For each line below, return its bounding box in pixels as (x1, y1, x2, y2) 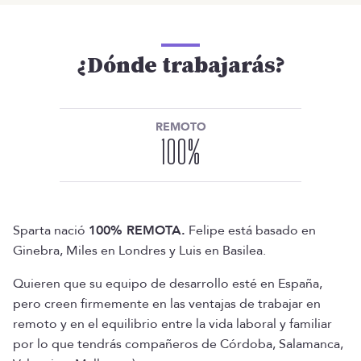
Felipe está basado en (185, 222, 316, 239)
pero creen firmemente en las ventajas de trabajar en (13, 295, 321, 313)
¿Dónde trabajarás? (76, 52, 285, 80)
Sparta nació (13, 222, 89, 239)
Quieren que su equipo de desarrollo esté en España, (13, 275, 322, 293)
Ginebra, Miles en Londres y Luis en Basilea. (13, 242, 266, 259)
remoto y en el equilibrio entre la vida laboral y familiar (13, 315, 332, 333)
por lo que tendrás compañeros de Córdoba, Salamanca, (13, 335, 343, 353)
